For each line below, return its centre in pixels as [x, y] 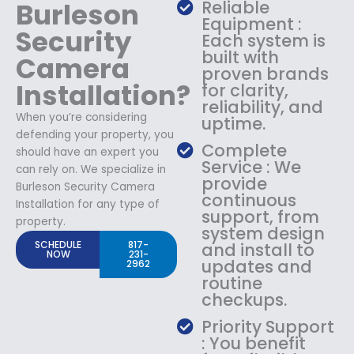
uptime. [234, 123]
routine [232, 283]
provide [235, 183]
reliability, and [263, 107]
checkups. [245, 299]
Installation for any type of [88, 204]
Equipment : [252, 24]
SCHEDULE [58, 244]
